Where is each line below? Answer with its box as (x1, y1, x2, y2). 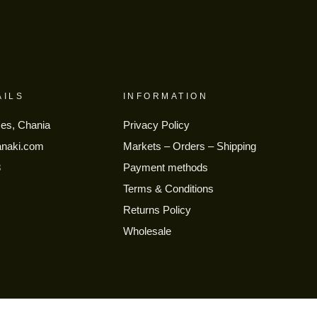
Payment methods (122, 161, 208, 173)
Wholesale (122, 224, 171, 237)
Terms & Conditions (122, 182, 214, 195)
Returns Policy (122, 203, 191, 216)
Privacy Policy (122, 118, 190, 131)
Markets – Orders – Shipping (122, 139, 256, 152)
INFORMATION (122, 91, 209, 101)
